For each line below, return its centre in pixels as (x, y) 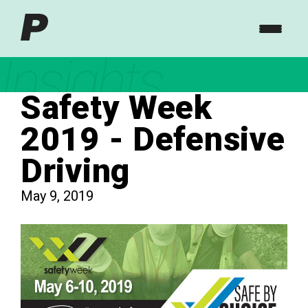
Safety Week (117, 108)
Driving (76, 171)
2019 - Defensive (153, 139)
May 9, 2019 (57, 196)
